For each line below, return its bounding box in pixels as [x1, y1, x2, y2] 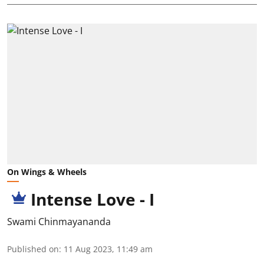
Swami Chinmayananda [7, 214, 111, 228]
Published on [7, 243, 59, 255]
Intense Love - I [31, 187, 154, 210]
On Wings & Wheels [7, 166, 87, 177]
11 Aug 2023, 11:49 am [64, 243, 153, 255]
